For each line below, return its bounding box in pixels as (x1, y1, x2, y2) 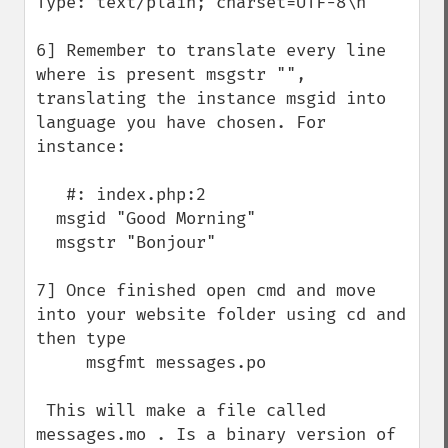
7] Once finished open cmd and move (36, 280, 376, 301)
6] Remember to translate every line (36, 40, 386, 61)
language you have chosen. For (36, 112, 326, 133)
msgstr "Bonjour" (36, 232, 56, 253)
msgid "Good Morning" (36, 208, 56, 229)
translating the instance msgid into (36, 88, 386, 109)
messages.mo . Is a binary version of (36, 424, 396, 445)
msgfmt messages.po (36, 352, 86, 373)
